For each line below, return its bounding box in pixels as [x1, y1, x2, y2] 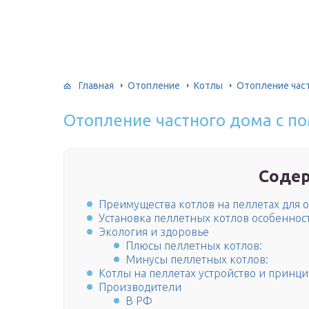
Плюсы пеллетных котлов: [126, 239, 263, 252]
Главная [79, 79, 114, 91]
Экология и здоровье [99, 226, 209, 239]
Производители [99, 281, 181, 294]
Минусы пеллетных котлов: [126, 253, 269, 266]
